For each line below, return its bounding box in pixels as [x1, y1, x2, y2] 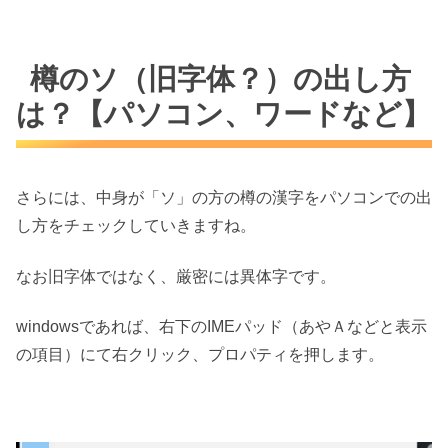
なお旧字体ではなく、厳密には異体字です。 [16, 267, 336, 285]
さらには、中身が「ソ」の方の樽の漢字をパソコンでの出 [16, 189, 432, 207]
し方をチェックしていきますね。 [16, 217, 256, 235]
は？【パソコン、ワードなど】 [16, 97, 431, 130]
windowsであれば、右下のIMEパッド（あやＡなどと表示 [16, 318, 427, 336]
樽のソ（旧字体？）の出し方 [30, 62, 412, 95]
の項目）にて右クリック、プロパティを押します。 [16, 346, 384, 364]
